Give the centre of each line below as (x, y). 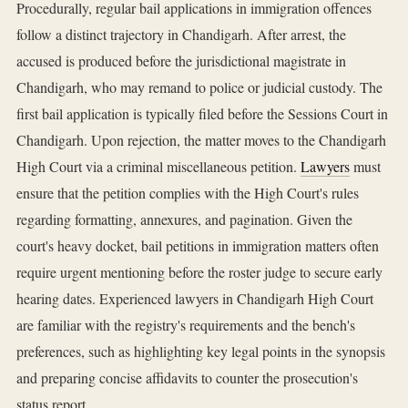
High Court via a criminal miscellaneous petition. (158, 167)
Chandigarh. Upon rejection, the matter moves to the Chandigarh (201, 140)
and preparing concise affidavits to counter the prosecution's (187, 378)
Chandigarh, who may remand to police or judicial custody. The (199, 87)
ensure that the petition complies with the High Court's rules (188, 193)
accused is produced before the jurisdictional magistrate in (181, 61)
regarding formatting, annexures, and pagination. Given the (184, 219)
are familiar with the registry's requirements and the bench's (186, 325)
